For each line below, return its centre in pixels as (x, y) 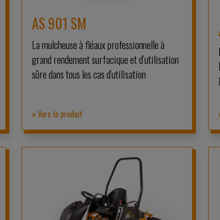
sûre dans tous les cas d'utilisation (89, 74)
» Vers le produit (57, 114)
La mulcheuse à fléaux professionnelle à (98, 44)
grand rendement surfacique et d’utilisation (105, 59)
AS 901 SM (59, 23)
